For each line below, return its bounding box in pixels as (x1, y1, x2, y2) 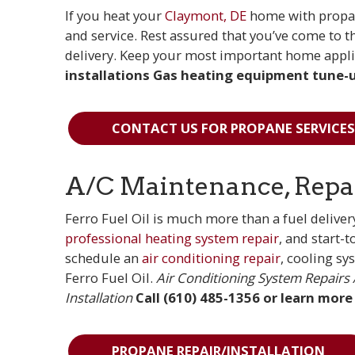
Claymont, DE (165, 6, 247, 25)
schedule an (65, 249, 143, 268)
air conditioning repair (142, 249, 281, 268)
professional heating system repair (65, 229, 280, 248)
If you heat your (65, 6, 166, 25)
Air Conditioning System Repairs (156, 269, 350, 288)
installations (65, 66, 151, 85)
